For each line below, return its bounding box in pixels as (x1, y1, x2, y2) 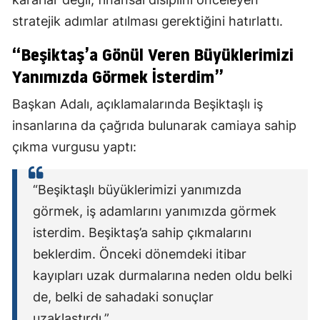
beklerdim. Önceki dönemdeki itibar (33, 246, 246, 262)
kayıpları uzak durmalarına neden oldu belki (33, 268, 292, 284)
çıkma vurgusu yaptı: (12, 139, 136, 155)
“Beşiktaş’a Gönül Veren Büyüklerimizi (12, 43, 294, 67)
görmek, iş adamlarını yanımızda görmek (33, 204, 276, 219)
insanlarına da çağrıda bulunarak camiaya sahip (12, 118, 296, 134)
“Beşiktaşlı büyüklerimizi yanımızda (33, 182, 241, 198)
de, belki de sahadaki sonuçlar (33, 289, 214, 305)
